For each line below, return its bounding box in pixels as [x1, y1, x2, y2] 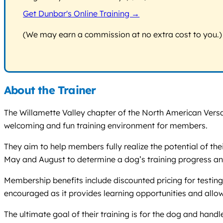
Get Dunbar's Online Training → [23, 8, 140, 19]
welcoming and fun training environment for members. [4, 120, 208, 131]
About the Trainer [4, 83, 96, 97]
